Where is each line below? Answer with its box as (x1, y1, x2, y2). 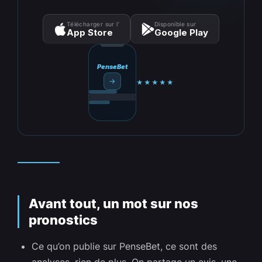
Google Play (154, 27, 209, 39)
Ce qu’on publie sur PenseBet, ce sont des (32, 240, 218, 253)
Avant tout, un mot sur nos (29, 196, 199, 212)
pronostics (29, 212, 98, 228)
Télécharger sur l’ (66, 20, 120, 28)
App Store (66, 27, 113, 39)
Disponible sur (154, 20, 196, 28)
